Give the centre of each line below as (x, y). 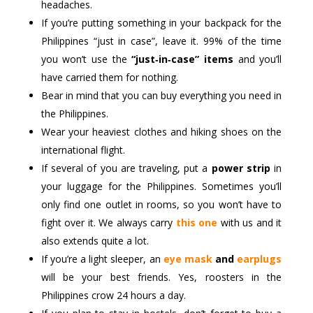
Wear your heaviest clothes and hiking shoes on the (161, 131)
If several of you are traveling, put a (126, 168)
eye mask (188, 259)
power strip (241, 168)
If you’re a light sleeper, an (102, 259)
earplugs (260, 259)
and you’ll (257, 59)
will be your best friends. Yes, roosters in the (161, 277)
